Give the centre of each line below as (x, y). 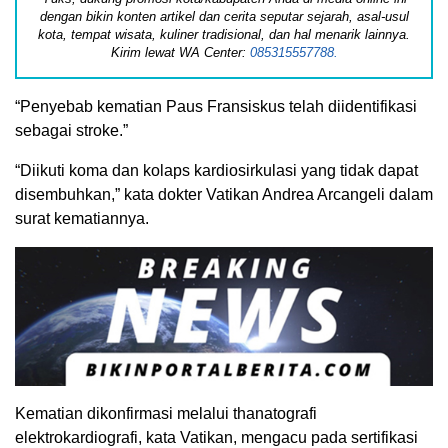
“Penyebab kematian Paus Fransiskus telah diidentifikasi (216, 106)
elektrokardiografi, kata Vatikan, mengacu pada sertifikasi (216, 437)
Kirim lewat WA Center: (180, 52)
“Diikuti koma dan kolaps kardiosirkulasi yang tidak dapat (216, 170)
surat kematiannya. (82, 218)
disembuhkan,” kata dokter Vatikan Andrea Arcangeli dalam (224, 194)
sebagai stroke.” (71, 130)
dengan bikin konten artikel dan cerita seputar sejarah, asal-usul (224, 16)
